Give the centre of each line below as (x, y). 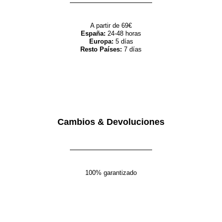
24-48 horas (123, 33)
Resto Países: (101, 49)
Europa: (101, 41)
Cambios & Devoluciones (111, 122)
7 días (132, 49)
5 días (123, 41)
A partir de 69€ (111, 25)
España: (93, 33)
